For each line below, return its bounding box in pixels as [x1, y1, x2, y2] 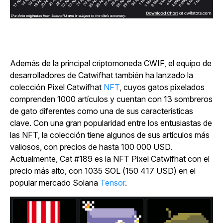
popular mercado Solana [10, 178, 100, 188]
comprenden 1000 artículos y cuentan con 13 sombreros [10, 94, 213, 105]
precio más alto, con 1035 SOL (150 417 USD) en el [10, 166, 196, 176]
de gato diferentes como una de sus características [10, 106, 193, 116]
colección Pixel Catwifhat [10, 82, 104, 93]
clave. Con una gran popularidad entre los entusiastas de [10, 118, 212, 128]
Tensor [100, 178, 125, 188]
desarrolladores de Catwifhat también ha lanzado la [10, 70, 193, 81]
